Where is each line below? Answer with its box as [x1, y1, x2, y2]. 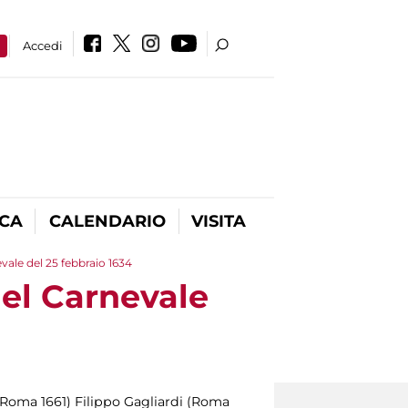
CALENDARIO [48, 211, 166, 231]
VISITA [191, 211, 246, 231]
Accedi [23, 38, 64, 53]
